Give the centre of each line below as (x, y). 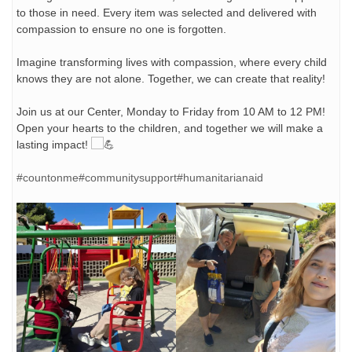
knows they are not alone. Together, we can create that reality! (171, 78)
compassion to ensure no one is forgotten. (121, 29)
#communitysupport (128, 177)
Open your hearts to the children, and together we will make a (170, 128)
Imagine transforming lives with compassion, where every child (172, 62)
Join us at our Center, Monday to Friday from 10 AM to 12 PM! (171, 111)
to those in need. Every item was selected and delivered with (167, 12)
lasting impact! (54, 144)
